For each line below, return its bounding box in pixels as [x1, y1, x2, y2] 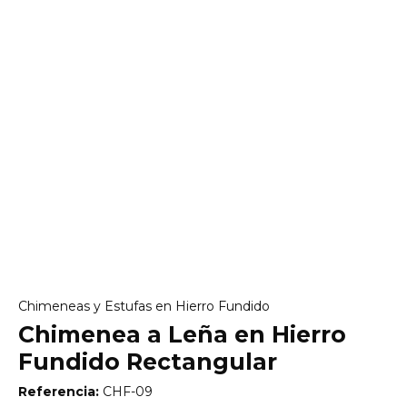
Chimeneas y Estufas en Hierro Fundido [18, 298, 270, 314]
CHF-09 [99, 383, 153, 400]
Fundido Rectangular [18, 348, 277, 375]
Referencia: [18, 383, 99, 400]
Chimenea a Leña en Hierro [18, 321, 346, 348]
